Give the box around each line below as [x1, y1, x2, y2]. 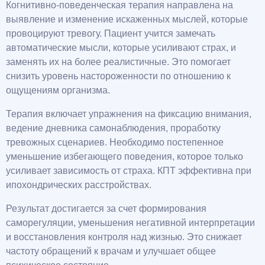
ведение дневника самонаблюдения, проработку [6, 123, 221, 134]
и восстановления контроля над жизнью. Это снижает [6, 232, 242, 243]
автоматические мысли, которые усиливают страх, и [6, 43, 236, 53]
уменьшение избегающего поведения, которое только [6, 151, 243, 162]
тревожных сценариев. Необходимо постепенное [6, 137, 224, 148]
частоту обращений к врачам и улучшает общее [6, 246, 216, 257]
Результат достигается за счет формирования [6, 203, 206, 214]
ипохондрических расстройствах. [6, 180, 151, 190]
